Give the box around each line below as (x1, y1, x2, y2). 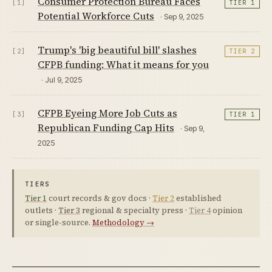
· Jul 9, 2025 (41, 75, 82, 84)
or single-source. (25, 217, 92, 228)
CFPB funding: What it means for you (38, 58, 209, 71)
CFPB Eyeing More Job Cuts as (38, 106, 177, 120)
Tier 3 (58, 205, 80, 216)
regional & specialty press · (80, 205, 189, 216)
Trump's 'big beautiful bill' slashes (38, 43, 197, 56)
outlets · (25, 205, 58, 216)
